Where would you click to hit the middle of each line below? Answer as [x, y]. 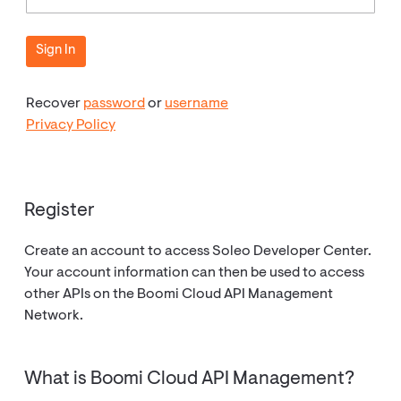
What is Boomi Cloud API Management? [190, 380]
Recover [55, 104]
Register [60, 211]
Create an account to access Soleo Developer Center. [198, 252]
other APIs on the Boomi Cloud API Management [179, 295]
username [197, 104]
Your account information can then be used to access [195, 273]
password [115, 104]
